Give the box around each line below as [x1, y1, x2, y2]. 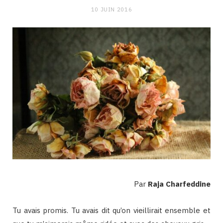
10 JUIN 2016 [91, 6, 132, 13]
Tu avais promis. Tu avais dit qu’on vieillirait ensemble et [12, 206, 211, 216]
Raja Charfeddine [148, 179, 211, 189]
